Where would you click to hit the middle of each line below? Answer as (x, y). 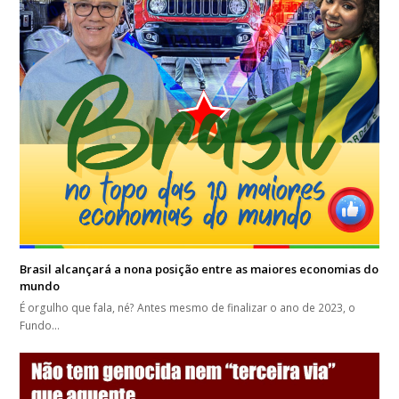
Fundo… (40, 325)
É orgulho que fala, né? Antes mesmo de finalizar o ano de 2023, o (188, 307)
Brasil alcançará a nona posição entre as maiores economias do (199, 269)
